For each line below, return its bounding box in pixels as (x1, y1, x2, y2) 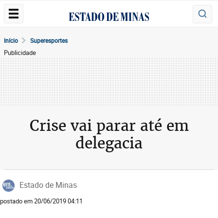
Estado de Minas (19, 180, 77, 190)
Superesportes (30, 36, 68, 44)
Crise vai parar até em (29, 116, 189, 135)
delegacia (75, 133, 143, 153)
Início (4, 36, 18, 44)
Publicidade (4, 48, 36, 57)
